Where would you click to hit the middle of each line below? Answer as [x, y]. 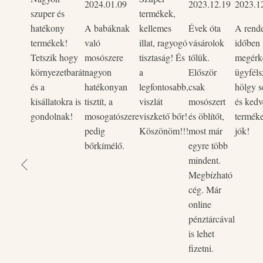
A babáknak [107, 28]
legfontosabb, [164, 87]
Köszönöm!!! [164, 131]
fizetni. [201, 248]
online [200, 204]
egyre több [208, 145]
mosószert [207, 101]
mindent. [205, 160]
